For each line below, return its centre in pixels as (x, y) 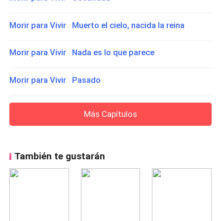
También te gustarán (59, 156)
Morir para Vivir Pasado (55, 80)
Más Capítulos (110, 114)
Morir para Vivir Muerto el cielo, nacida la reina (97, 25)
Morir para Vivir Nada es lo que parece (82, 53)
